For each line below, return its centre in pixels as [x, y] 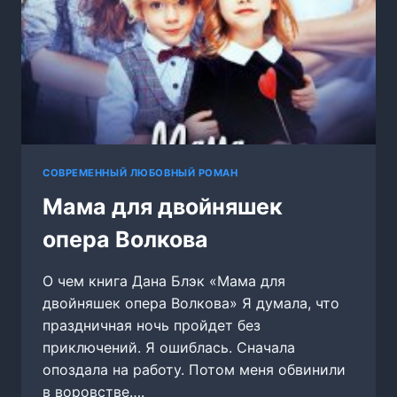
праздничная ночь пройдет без [152, 325]
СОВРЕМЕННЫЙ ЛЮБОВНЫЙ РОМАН [140, 172]
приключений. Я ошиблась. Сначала [169, 347]
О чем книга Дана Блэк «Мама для [164, 280]
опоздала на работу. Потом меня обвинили [194, 369]
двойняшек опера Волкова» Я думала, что [191, 303]
